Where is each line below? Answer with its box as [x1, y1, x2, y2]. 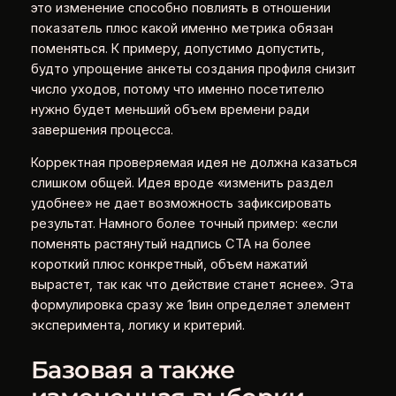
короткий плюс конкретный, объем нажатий [30, 256, 308, 273]
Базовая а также [30, 354, 235, 385]
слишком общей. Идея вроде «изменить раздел [30, 175, 333, 192]
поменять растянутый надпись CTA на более [30, 236, 311, 253]
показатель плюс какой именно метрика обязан [30, 19, 333, 36]
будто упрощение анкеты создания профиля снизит [30, 60, 356, 77]
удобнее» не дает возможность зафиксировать [30, 195, 331, 212]
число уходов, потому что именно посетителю [30, 80, 324, 97]
